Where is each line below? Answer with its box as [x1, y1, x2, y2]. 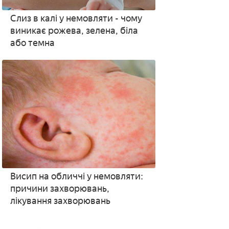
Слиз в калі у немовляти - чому [10, 13, 142, 24]
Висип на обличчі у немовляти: [10, 171, 143, 182]
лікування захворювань [10, 195, 110, 207]
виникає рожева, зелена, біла [10, 25, 138, 36]
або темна [10, 37, 55, 49]
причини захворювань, [10, 183, 109, 194]
